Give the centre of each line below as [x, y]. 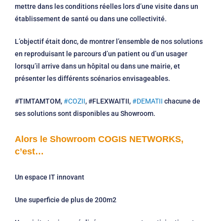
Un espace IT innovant [50, 177]
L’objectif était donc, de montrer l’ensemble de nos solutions [109, 41]
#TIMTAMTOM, [39, 101]
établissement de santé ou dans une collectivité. [92, 18]
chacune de [182, 101]
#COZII [74, 101]
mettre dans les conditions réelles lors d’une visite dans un [107, 6]
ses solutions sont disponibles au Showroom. [86, 113]
